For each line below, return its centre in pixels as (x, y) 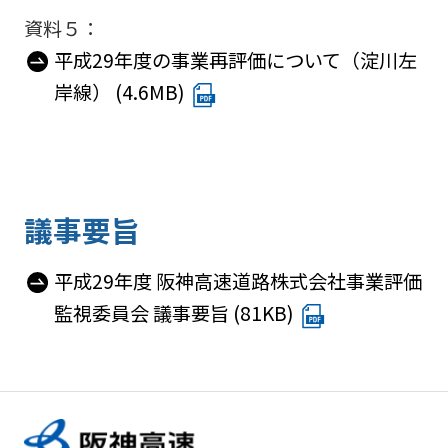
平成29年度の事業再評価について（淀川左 (235, 60)
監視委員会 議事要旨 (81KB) (173, 313)
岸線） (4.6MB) (119, 92)
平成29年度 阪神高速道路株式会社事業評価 (237, 281)
